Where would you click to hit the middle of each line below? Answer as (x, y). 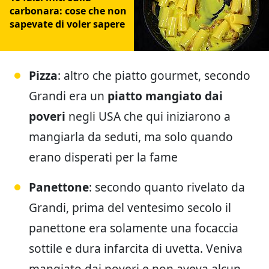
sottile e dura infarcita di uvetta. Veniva (136, 249)
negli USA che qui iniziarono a (148, 116)
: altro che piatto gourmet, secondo (154, 76)
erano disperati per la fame (103, 157)
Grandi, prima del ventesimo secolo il (130, 208)
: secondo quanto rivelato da (167, 187)
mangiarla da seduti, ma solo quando (131, 137)
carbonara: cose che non (68, 11)
